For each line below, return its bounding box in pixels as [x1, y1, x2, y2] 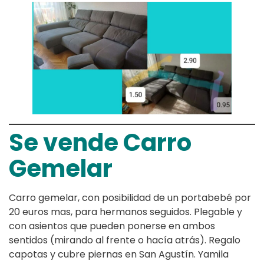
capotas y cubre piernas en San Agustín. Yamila [9, 247, 229, 261]
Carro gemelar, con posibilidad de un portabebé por [9, 190, 251, 204]
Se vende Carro [9, 126, 192, 159]
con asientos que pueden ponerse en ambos [9, 219, 215, 233]
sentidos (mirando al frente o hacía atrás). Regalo [9, 233, 240, 247]
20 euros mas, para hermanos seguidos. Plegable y [9, 204, 242, 219]
